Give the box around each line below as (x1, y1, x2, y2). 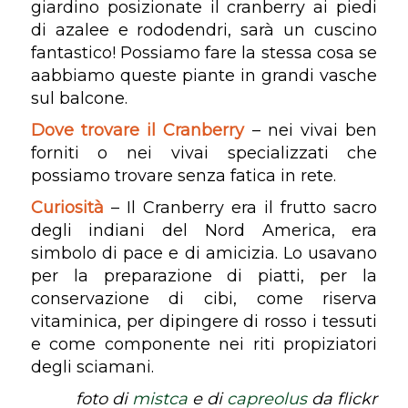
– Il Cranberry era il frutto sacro (110, 197, 378, 218)
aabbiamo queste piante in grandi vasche (30, 65, 378, 86)
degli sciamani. (30, 356, 154, 377)
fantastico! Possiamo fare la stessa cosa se (30, 42, 378, 63)
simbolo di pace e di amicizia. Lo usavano (30, 242, 378, 263)
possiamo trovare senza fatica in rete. (30, 165, 336, 186)
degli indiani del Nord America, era (30, 219, 378, 240)
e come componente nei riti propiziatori (30, 333, 378, 354)
